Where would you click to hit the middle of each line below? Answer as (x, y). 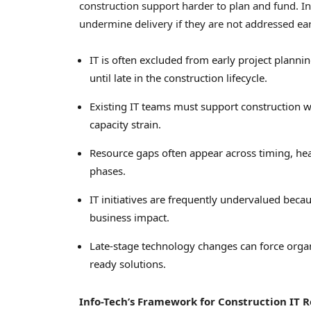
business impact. (129, 218)
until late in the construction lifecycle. (178, 78)
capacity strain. (125, 125)
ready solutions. (128, 264)
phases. (108, 171)
